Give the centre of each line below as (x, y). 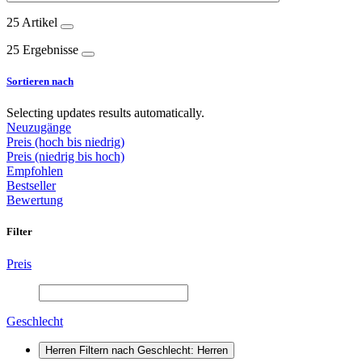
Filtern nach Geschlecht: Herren (154, 350)
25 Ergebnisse (44, 49)
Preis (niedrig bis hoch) (65, 157)
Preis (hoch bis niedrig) (65, 142)
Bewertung (35, 200)
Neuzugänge (39, 128)
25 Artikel (34, 22)
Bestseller (31, 186)
